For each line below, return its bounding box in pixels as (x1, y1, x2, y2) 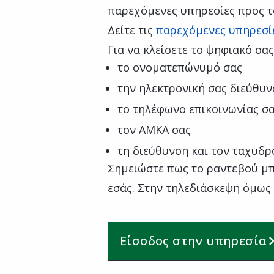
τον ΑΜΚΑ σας (117, 122, 191, 137)
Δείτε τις (108, 23, 156, 37)
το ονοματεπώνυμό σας (117, 60, 242, 75)
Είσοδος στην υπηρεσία (120, 232, 267, 249)
